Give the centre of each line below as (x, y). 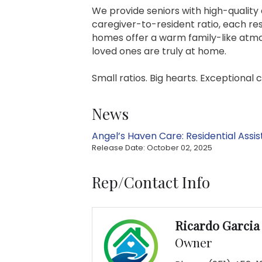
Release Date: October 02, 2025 (152, 148)
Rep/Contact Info (151, 182)
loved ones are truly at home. (159, 51)
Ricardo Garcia (217, 225)
